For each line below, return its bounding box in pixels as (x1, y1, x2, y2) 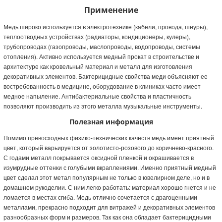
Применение (84, 4, 138, 15)
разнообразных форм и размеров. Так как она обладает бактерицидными (3, 212, 211, 221)
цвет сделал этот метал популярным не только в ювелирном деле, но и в (3, 172, 210, 181)
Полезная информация (69, 116, 153, 126)
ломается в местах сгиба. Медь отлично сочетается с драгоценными (3, 192, 197, 201)
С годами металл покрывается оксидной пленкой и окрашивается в (3, 153, 194, 162)
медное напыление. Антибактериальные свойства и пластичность (3, 91, 191, 100)
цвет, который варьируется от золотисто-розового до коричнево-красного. (3, 143, 214, 152)
